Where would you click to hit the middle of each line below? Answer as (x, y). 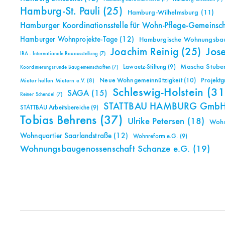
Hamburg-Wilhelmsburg (163, 13)
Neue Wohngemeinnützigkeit (141, 81)
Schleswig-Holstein (158, 93)
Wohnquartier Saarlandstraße (66, 136)
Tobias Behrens (59, 121)
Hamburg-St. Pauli (60, 12)
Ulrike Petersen (156, 122)
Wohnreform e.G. (155, 137)
